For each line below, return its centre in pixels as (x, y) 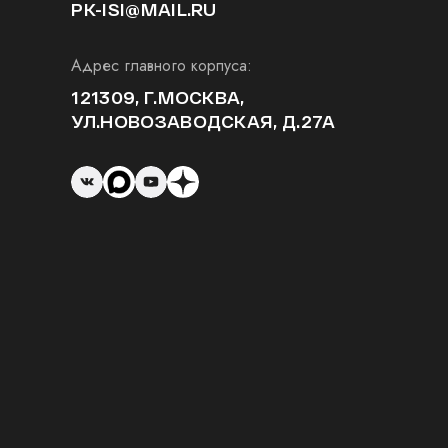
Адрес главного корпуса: (162, 65)
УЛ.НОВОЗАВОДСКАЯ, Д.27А (203, 121)
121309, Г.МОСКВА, (158, 97)
